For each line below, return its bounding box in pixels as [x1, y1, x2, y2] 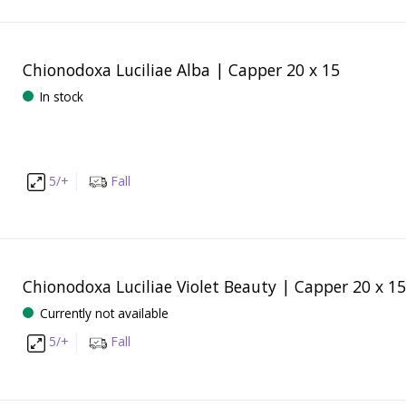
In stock [39, 87, 83, 105]
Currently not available [39, 304, 169, 322]
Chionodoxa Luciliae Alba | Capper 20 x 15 [22, 58, 340, 81]
